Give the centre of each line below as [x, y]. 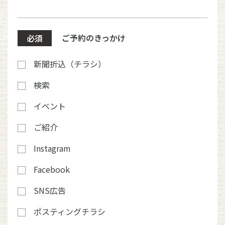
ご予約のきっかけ [94, 38]
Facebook [52, 169]
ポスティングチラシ [70, 211]
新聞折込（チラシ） [70, 64]
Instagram [52, 148]
